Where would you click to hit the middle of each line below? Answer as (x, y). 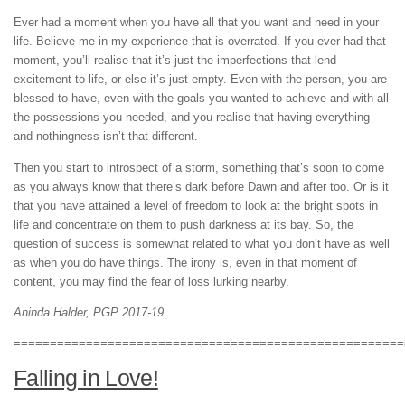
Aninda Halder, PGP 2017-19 (89, 312)
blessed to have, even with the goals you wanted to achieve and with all (201, 99)
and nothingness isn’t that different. (106, 137)
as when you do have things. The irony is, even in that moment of (185, 262)
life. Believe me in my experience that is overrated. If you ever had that (200, 42)
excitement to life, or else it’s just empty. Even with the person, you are (200, 80)
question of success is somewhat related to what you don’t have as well (202, 243)
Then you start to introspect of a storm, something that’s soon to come (199, 167)
